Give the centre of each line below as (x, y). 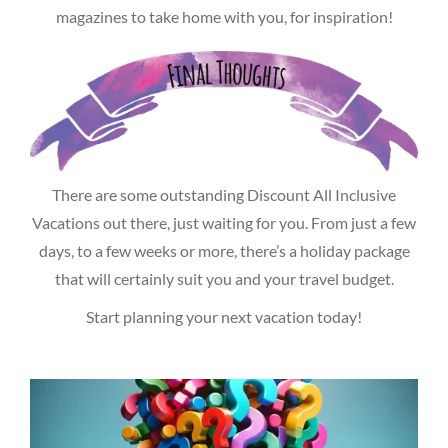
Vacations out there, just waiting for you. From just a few (224, 222)
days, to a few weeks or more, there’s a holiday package (224, 250)
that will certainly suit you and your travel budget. (224, 278)
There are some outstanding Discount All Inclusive (224, 194)
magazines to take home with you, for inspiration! (224, 16)
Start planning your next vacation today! (224, 316)
